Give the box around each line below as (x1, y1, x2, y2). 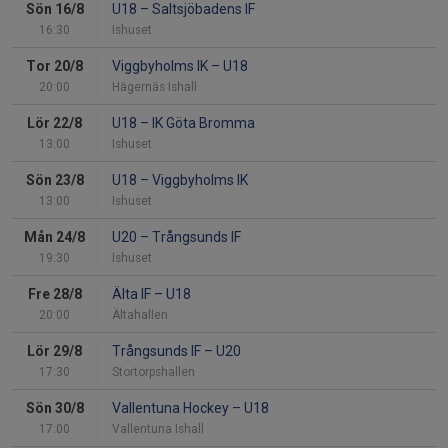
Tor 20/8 (26, 58, 83, 75)
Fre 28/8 (27, 286, 82, 303)
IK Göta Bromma (149, 115, 255, 132)
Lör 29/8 (27, 343, 82, 360)
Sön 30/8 (25, 400, 84, 417)
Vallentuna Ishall (112, 422, 204, 437)
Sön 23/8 (25, 172, 84, 189)
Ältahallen (112, 308, 168, 323)
